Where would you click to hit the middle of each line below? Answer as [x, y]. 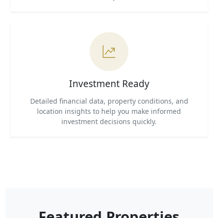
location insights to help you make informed [109, 111]
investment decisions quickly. [109, 121]
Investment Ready [109, 83]
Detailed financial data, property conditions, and [109, 101]
